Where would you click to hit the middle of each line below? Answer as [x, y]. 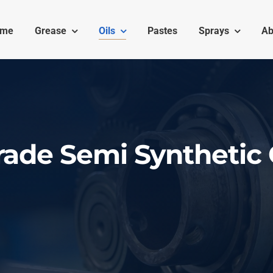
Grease [50, 31]
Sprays [214, 31]
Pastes [162, 31]
